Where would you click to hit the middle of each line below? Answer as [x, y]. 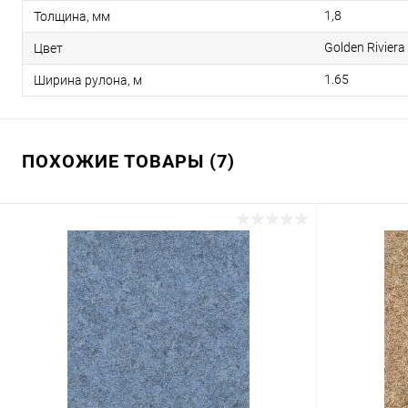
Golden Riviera [365, 47]
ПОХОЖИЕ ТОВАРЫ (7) [128, 161]
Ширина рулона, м [88, 80]
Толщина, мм [72, 16]
